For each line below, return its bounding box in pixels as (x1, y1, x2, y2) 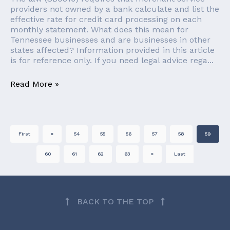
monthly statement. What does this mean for (10, 25, 188, 35)
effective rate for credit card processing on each (10, 14, 202, 25)
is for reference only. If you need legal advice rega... (10, 55, 214, 66)
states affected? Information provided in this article (10, 45, 215, 55)
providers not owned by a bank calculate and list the (10, 4, 219, 14)
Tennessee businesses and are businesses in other (10, 35, 210, 45)
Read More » (10, 79, 59, 89)
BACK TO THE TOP (76, 196, 154, 206)
